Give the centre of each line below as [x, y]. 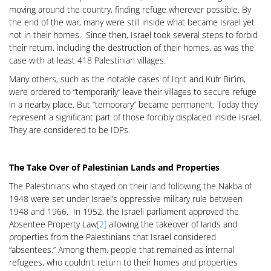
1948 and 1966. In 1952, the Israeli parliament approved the [124, 211]
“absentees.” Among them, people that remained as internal [122, 250]
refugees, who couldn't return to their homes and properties [123, 262]
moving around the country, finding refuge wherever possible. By [130, 9]
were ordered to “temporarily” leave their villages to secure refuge [133, 92]
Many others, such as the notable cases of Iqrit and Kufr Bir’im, [127, 79]
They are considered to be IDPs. [70, 130]
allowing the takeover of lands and [172, 224]
